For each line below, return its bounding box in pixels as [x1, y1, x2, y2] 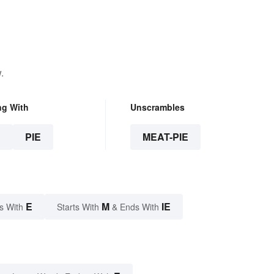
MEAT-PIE [142, 129, 188, 144]
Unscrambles [130, 100, 185, 113]
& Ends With [109, 200, 161, 213]
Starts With [57, 200, 102, 213]
